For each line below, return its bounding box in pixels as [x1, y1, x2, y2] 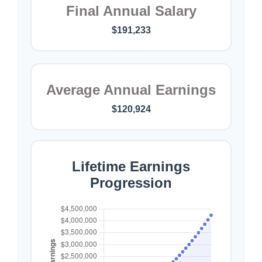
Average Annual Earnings [46, 82, 216, 98]
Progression [90, 175, 172, 191]
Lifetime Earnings [72, 158, 190, 174]
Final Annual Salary [65, 3, 196, 19]
